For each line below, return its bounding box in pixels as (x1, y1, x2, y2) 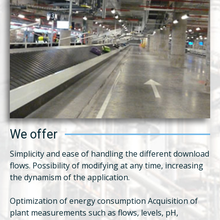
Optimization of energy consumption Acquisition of (10, 195, 198, 207)
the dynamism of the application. (10, 172, 130, 183)
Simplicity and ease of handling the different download (10, 148, 209, 160)
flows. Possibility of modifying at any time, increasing (10, 160, 203, 171)
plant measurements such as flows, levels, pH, (10, 207, 178, 219)
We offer (10, 127, 57, 142)
